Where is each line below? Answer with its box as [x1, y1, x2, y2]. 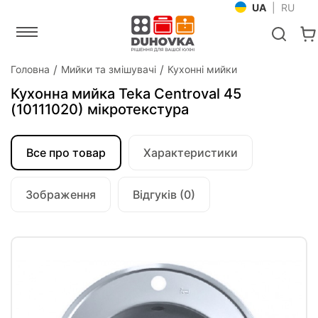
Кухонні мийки [168, 63, 237, 75]
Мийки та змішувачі [61, 63, 156, 75]
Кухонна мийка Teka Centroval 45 [11, 85, 241, 102]
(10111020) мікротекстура [11, 101, 189, 118]
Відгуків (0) [133, 187, 195, 202]
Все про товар [26, 146, 106, 160]
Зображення [26, 187, 96, 202]
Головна [11, 63, 50, 75]
